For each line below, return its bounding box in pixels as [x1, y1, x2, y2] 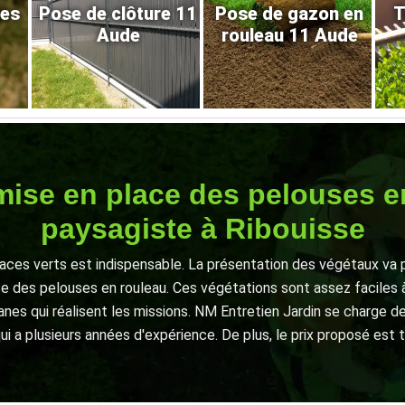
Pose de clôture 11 [39, 3, 198, 25]
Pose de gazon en [215, 3, 364, 25]
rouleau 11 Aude [221, 24, 358, 47]
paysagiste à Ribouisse [40, 212, 365, 246]
